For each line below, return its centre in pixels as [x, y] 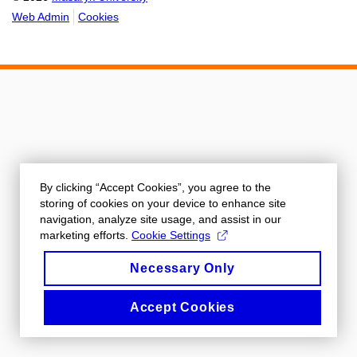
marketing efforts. [86, 235]
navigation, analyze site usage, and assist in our [161, 219]
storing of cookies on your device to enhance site [163, 203]
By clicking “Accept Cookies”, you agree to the [155, 187]
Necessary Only [182, 268]
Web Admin [41, 17]
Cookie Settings [171, 235]
